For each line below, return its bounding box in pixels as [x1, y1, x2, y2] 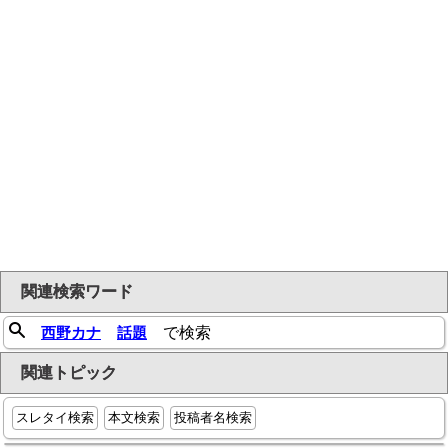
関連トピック [21, 363, 117, 381]
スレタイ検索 [16, 409, 94, 425]
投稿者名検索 [174, 409, 252, 425]
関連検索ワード [21, 282, 133, 300]
